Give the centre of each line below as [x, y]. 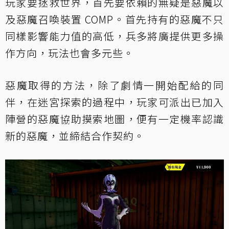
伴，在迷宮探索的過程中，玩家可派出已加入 [114, 102]
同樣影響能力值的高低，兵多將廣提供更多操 [114, 36]
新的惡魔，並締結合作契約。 [75, 135]
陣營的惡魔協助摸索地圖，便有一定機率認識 [114, 119]
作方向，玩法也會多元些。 [70, 53]
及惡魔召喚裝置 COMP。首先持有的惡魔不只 [114, 19]
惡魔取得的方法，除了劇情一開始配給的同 [114, 85]
